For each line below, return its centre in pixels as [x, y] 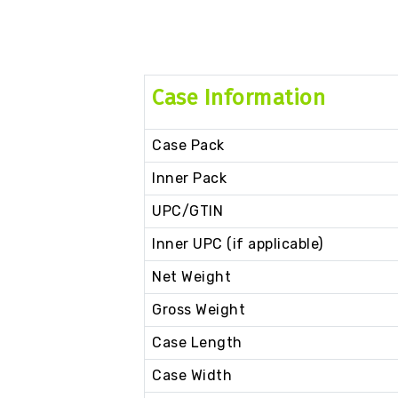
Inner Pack [189, 179]
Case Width [192, 376]
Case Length [197, 343]
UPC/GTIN [187, 211]
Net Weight [191, 277]
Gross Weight [199, 310]
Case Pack [188, 146]
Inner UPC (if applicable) [238, 244]
